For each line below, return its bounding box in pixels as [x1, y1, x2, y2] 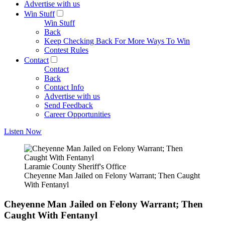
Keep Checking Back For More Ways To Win [44, 37, 190, 45]
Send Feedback [44, 101, 93, 109]
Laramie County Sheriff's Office [24, 162, 126, 171]
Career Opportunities [44, 110, 110, 119]
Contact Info [44, 83, 84, 91]
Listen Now [4, 127, 42, 136]
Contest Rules [44, 46, 88, 54]
